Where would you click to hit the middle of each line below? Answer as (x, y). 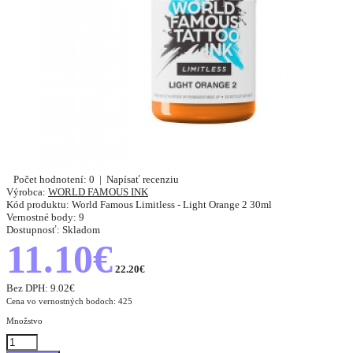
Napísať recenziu (143, 180)
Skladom (80, 230)
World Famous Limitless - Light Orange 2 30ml (171, 205)
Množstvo (24, 321)
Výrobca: (26, 192)
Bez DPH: (28, 288)
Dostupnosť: (33, 230)
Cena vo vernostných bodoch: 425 (69, 301)
